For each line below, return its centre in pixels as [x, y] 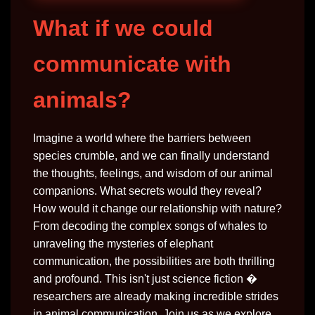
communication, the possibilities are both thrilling [154, 261]
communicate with [132, 64]
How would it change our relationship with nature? [157, 208]
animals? [82, 100]
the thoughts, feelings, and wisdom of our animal [153, 173]
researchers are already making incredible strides [156, 296]
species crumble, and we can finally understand [151, 156]
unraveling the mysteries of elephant [123, 244]
